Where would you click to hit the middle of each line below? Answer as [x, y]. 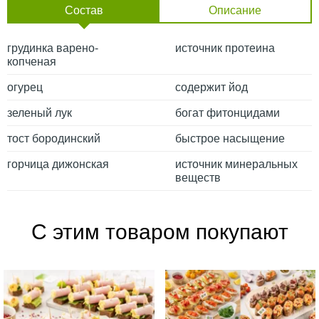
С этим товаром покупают [159, 231]
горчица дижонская [58, 164]
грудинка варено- [53, 48]
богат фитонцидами [227, 113]
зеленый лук [40, 113]
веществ [198, 177]
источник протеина [225, 48]
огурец [25, 87]
